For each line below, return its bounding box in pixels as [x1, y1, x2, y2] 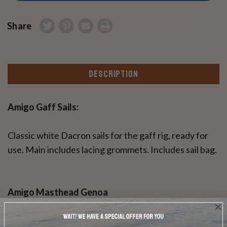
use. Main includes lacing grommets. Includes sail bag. [8, 144, 217, 156]
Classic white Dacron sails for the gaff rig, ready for [8, 130, 208, 141]
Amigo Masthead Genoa [8, 186, 108, 198]
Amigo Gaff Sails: [8, 101, 79, 113]
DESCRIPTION [89, 68, 138, 80]
